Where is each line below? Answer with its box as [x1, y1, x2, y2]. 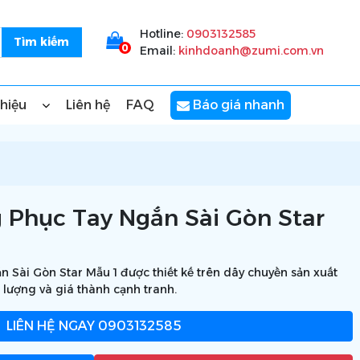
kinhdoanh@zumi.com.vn [178, 43, 324, 58]
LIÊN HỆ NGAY [6, 318, 95, 333]
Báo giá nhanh [190, 97, 284, 112]
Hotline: [139, 27, 186, 41]
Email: [139, 43, 178, 58]
